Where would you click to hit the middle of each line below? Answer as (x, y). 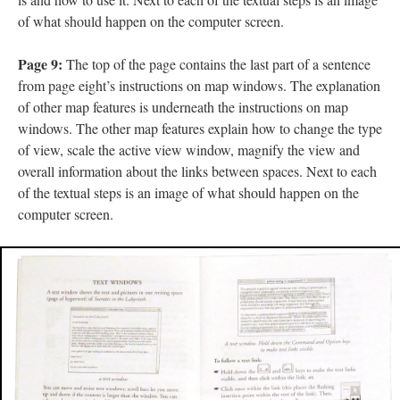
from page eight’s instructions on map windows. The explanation (199, 86)
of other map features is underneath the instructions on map (183, 107)
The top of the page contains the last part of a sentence (217, 64)
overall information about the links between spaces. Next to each (197, 171)
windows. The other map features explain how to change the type (200, 129)
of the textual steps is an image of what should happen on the (188, 193)
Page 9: (40, 64)
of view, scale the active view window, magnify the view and (189, 150)
